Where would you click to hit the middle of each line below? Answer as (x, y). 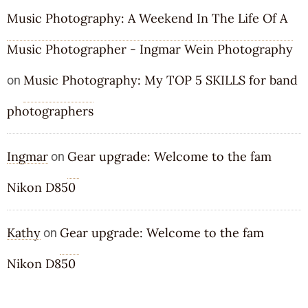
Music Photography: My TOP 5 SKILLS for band (161, 80)
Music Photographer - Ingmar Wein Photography (150, 49)
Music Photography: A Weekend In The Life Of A (147, 19)
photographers (50, 111)
